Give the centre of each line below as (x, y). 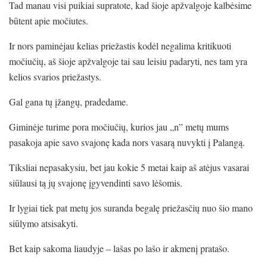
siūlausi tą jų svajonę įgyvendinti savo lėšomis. (96, 182)
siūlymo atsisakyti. (44, 223)
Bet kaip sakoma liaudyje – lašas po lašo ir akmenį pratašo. (119, 248)
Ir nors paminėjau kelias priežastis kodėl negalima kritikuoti (120, 45)
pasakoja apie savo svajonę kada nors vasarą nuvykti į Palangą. (127, 142)
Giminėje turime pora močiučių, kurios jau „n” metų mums (119, 126)
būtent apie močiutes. (49, 20)
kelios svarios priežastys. (55, 76)
